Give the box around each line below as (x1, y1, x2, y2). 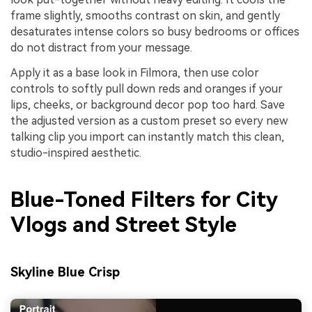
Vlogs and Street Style (10, 212, 237, 237)
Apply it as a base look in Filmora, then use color (10, 65, 259, 79)
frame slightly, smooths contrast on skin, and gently (10, 8, 280, 22)
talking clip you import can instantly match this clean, (10, 130, 284, 143)
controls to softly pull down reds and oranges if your (10, 81, 283, 95)
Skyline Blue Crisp (10, 265, 120, 280)
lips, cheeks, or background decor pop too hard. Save (10, 97, 285, 111)
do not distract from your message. (10, 40, 192, 54)
